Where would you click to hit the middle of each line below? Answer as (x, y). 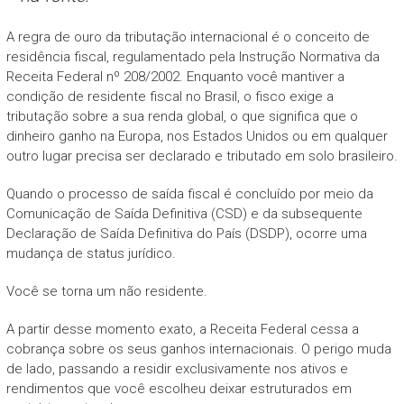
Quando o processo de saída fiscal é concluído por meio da (189, 193)
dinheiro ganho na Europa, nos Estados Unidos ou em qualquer (197, 136)
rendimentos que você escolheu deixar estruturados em (179, 388)
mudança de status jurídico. (91, 253)
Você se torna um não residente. (106, 291)
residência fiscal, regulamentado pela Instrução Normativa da (193, 56)
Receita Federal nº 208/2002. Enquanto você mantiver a (175, 76)
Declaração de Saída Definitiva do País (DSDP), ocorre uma (186, 233)
